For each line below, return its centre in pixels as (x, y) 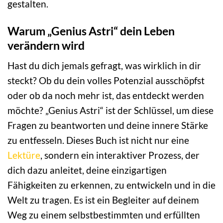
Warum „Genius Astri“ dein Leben (91, 31)
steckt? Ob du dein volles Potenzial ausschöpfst (106, 81)
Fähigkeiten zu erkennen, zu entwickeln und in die (111, 185)
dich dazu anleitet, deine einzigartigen (87, 170)
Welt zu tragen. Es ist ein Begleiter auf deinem (103, 200)
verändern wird (46, 45)
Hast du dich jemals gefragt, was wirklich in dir (104, 66)
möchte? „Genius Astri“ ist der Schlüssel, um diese (111, 111)
